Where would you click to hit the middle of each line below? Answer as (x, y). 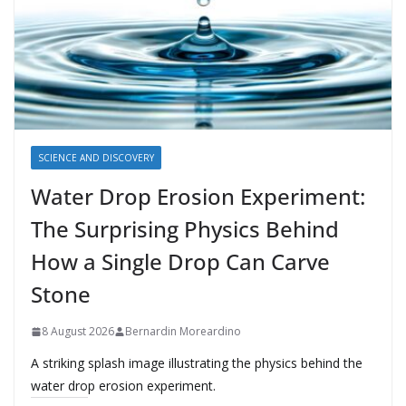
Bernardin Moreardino (183, 332)
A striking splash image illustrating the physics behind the (197, 363)
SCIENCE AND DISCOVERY (96, 158)
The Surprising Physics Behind (185, 229)
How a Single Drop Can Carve (180, 262)
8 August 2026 (78, 332)
